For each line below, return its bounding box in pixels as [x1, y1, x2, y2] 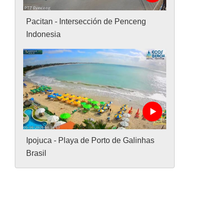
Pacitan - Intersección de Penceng [26, 17, 147, 26]
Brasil [26, 149, 47, 158]
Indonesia [26, 30, 61, 39]
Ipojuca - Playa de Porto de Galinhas [26, 136, 155, 145]
